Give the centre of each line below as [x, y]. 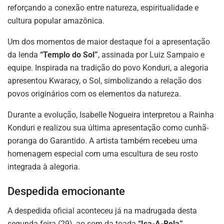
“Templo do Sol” [69, 54]
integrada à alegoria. [44, 166]
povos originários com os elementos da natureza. [94, 93]
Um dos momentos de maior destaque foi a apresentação [109, 41]
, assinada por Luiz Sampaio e [151, 54]
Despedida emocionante [66, 191]
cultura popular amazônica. [56, 20]
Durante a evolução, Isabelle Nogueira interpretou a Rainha [111, 114]
